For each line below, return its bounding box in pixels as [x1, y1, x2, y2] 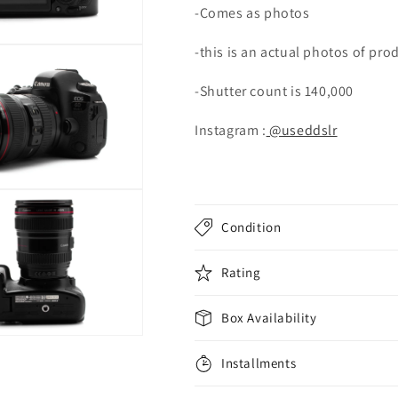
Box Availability [221, 309, 317, 326]
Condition [221, 219, 282, 235]
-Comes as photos [195, 4, 310, 22]
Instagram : [195, 121, 267, 139]
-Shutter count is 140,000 [195, 82, 357, 100]
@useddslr [266, 121, 338, 139]
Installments [221, 354, 297, 371]
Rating [221, 264, 261, 281]
